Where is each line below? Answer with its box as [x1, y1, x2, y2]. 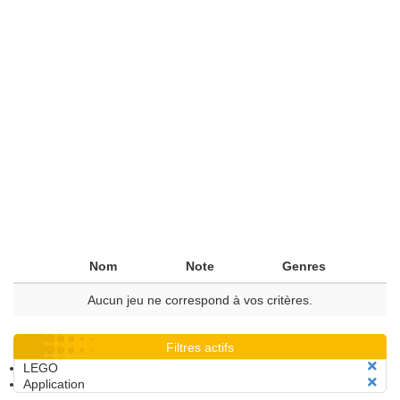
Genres [282, 259, 326, 273]
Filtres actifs [166, 340, 234, 354]
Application [23, 377, 85, 391]
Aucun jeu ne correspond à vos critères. [87, 293, 312, 307]
